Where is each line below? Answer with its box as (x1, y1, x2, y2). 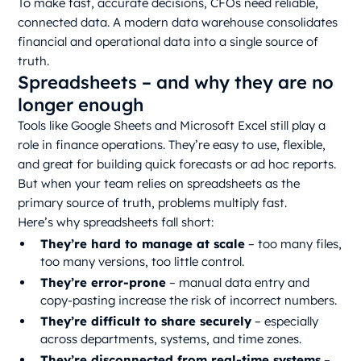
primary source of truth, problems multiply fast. (18, 195, 288, 211)
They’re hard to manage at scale (40, 236, 246, 252)
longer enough (18, 93, 149, 117)
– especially (251, 313, 319, 330)
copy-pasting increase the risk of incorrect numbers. (40, 293, 338, 309)
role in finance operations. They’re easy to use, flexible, (18, 137, 326, 153)
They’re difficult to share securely (40, 313, 252, 330)
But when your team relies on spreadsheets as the (18, 176, 301, 192)
